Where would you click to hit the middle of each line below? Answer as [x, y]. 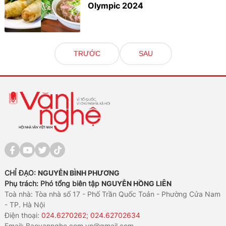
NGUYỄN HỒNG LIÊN [137, 183]
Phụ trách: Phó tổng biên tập [53, 183]
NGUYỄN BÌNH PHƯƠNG [79, 173]
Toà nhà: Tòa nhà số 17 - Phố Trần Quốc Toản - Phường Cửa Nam [113, 194]
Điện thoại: [23, 215]
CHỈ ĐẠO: [21, 173]
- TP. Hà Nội [25, 204]
